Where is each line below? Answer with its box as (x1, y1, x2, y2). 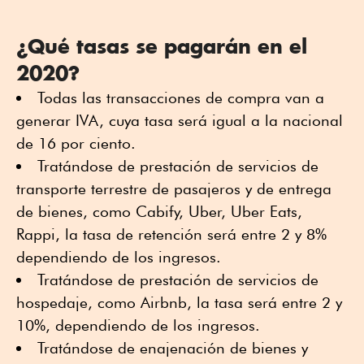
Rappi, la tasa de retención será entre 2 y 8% (16, 224, 327, 243)
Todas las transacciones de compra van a (37, 88, 324, 106)
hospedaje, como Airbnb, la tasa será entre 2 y (16, 292, 342, 311)
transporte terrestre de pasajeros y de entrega (16, 179, 331, 197)
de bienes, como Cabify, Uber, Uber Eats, (16, 201, 302, 220)
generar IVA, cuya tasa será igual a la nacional (16, 110, 343, 129)
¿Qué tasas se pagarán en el (16, 32, 307, 58)
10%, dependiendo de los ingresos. (16, 315, 260, 334)
